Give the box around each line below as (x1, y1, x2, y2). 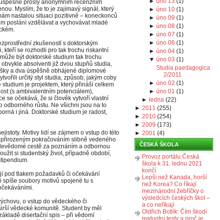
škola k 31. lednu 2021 (142, 160, 202, 167)
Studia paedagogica (156, 64, 211, 71)
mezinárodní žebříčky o (142, 188, 204, 194)
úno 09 (156, 14, 175, 21)
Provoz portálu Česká (142, 153, 199, 160)
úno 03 (156, 56, 175, 63)
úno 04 (156, 48, 175, 55)
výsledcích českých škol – (142, 194, 210, 201)
